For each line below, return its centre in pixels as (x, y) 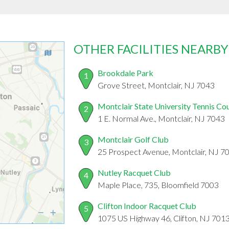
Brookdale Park (125, 73)
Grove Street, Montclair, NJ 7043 (156, 85)
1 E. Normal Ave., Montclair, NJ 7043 (161, 119)
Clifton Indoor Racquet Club (147, 206)
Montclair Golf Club (133, 140)
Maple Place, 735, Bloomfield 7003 (158, 185)
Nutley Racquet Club (134, 173)
